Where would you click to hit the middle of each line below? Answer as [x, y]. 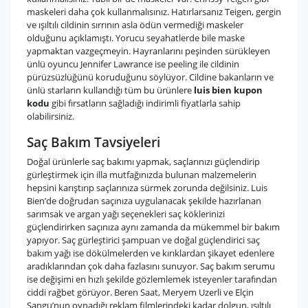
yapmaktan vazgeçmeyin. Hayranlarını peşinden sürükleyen [148, 51]
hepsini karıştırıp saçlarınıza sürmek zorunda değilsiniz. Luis [147, 188]
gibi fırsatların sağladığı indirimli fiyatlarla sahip [145, 103]
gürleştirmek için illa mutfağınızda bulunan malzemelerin [142, 175]
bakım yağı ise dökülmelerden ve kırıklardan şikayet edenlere [151, 253]
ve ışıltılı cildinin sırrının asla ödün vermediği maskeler [135, 25]
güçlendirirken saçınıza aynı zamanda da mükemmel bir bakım [153, 227]
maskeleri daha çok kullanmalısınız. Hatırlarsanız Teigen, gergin [154, 12]
